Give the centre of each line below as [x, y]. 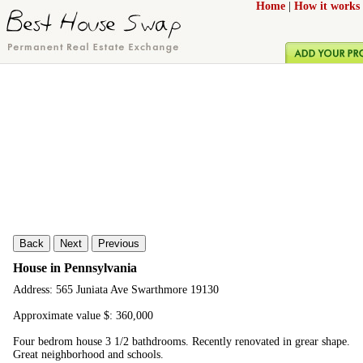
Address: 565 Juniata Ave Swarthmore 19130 [116, 290]
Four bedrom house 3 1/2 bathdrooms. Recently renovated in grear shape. [181, 342]
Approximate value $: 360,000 [83, 316]
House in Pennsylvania [75, 267]
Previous [119, 243]
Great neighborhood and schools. [88, 355]
